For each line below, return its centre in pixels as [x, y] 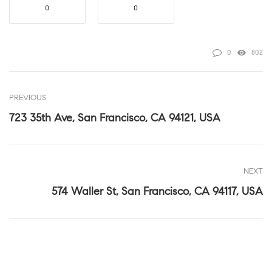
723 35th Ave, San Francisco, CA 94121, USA [115, 117]
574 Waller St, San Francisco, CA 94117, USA [157, 191]
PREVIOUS [28, 97]
